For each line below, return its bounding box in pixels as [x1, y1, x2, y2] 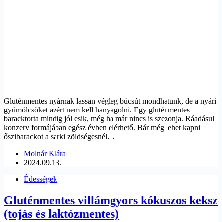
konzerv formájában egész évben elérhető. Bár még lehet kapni [4, 123, 200, 132]
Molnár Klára [24, 149, 66, 158]
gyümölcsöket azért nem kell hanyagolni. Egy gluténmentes [4, 106, 190, 114]
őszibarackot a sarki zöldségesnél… [4, 132, 115, 141]
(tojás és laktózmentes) [4, 207, 119, 221]
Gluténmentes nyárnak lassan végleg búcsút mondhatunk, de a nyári [4, 97, 216, 106]
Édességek [24, 175, 57, 184]
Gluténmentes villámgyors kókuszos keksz [4, 194, 218, 207]
